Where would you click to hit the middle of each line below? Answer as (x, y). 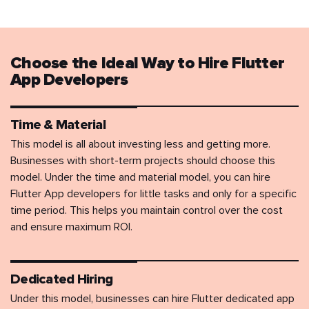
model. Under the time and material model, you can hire (140, 178)
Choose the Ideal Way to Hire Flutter (147, 64)
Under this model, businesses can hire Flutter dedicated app (152, 299)
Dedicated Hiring (61, 280)
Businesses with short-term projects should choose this (143, 161)
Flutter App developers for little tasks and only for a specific (153, 194)
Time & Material (58, 125)
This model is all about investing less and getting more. (140, 144)
